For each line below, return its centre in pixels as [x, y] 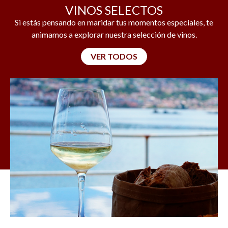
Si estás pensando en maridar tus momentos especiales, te [114, 22]
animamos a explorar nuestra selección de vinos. [114, 35]
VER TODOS [114, 56]
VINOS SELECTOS [114, 10]
